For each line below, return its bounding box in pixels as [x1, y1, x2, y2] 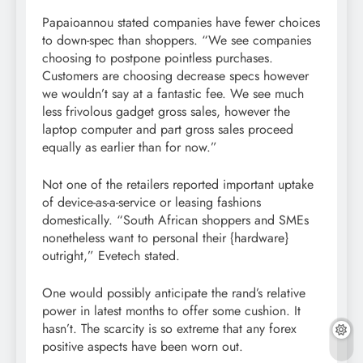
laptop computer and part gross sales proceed [42, 120, 293, 139]
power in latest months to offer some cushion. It [42, 301, 301, 321]
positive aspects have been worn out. [42, 337, 243, 357]
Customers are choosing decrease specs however [42, 66, 309, 86]
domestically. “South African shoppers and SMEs [42, 211, 309, 230]
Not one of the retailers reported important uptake [42, 175, 314, 194]
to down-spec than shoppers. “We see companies [42, 31, 311, 50]
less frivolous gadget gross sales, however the [42, 102, 290, 122]
